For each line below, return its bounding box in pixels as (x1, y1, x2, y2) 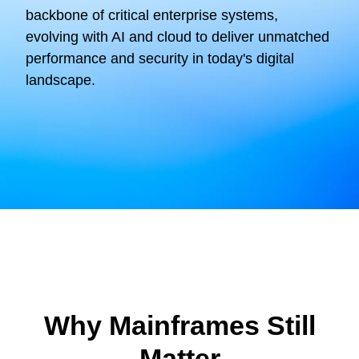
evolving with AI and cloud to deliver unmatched (26, 29, 329, 46)
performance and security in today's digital (26, 50, 294, 67)
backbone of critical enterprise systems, (26, 7, 278, 24)
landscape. (26, 72, 95, 89)
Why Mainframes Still (43, 309, 316, 341)
